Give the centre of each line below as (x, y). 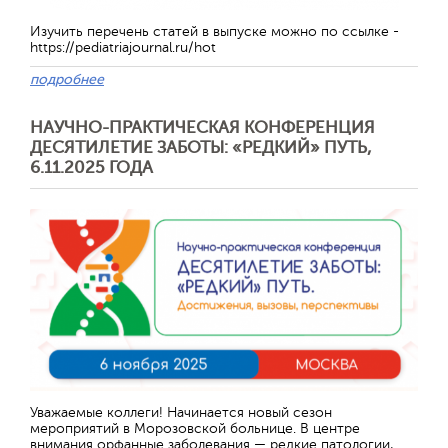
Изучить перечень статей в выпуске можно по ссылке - (214, 31)
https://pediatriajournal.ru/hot (123, 47)
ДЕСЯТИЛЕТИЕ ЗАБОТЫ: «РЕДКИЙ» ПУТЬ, (201, 147)
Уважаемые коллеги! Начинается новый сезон (181, 412)
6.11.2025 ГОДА (91, 167)
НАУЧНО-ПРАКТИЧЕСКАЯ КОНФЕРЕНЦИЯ (202, 127)
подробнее (67, 79)
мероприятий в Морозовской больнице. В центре (195, 428)
